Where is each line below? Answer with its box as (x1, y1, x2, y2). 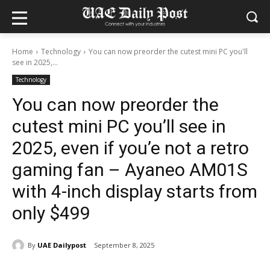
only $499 (12, 202, 90, 224)
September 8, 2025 (94, 240, 154, 250)
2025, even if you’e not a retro (12, 137, 249, 159)
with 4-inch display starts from (12, 181, 257, 202)
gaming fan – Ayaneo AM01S (12, 159, 248, 180)
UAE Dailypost (37, 240, 86, 250)
